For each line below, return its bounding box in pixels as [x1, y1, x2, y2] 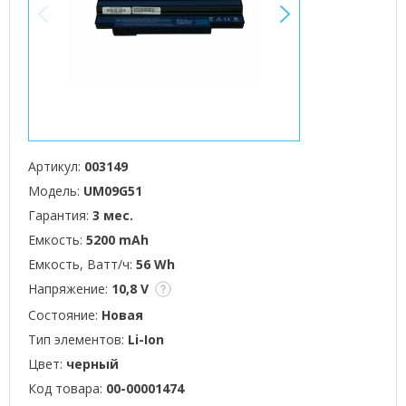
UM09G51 [83, 182, 142, 199]
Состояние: [28, 306, 101, 324]
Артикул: [28, 158, 84, 175]
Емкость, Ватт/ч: [28, 256, 136, 273]
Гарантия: [28, 207, 92, 224]
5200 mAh [86, 231, 149, 248]
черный [66, 355, 119, 372]
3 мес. [92, 207, 133, 224]
